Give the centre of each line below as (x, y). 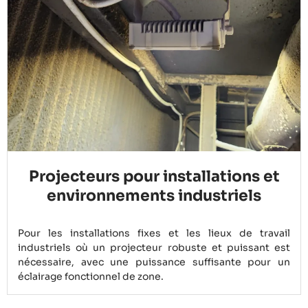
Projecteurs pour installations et (154, 177)
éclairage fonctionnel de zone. (91, 277)
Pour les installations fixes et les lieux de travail (154, 233)
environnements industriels (154, 196)
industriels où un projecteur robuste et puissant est (154, 248)
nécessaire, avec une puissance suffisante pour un (154, 262)
